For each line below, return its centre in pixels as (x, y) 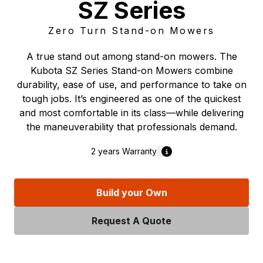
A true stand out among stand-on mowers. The (131, 56)
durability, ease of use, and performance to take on (131, 85)
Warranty (138, 151)
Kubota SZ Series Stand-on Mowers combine (131, 70)
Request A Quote (131, 221)
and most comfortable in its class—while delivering (131, 113)
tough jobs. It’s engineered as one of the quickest (131, 99)
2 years (105, 151)
